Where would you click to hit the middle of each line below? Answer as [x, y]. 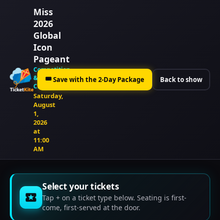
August [44, 105]
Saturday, [48, 96]
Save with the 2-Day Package [98, 80]
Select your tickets [81, 186]
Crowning [48, 86]
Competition [52, 69]
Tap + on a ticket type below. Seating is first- [114, 198]
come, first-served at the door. [91, 207]
